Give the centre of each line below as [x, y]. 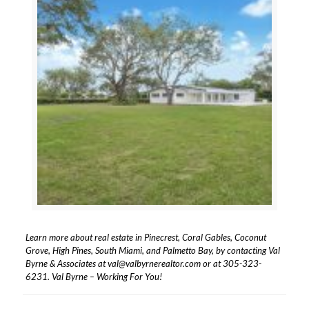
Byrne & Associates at [66, 263]
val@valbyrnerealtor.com [154, 263]
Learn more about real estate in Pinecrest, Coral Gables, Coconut [146, 237]
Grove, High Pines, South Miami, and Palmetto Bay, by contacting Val [152, 250]
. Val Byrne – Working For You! [104, 276]
